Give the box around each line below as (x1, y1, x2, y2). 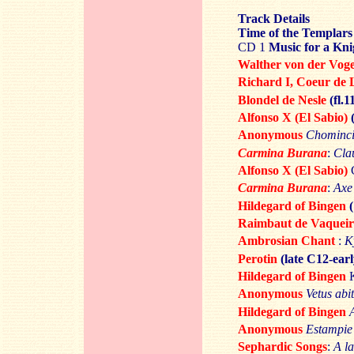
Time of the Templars (238, 26, 352, 40)
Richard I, (238, 75, 293, 89)
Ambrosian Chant (238, 234, 335, 248)
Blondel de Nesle (238, 92, 326, 107)
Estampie (306, 322, 352, 337)
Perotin (238, 251, 281, 265)
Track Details (238, 12, 310, 25)
